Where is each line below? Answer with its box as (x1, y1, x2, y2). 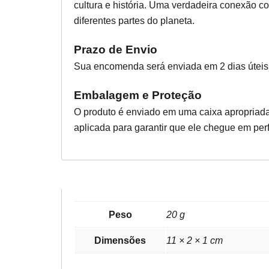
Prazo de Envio (74, 43, 157, 56)
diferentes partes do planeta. (74, 16, 195, 26)
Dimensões (94, 235, 146, 246)
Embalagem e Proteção (74, 89, 202, 101)
